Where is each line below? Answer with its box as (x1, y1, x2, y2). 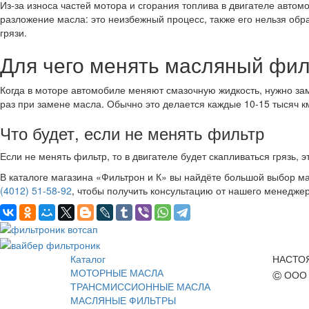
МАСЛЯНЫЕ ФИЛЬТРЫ (70, 292, 176, 307)
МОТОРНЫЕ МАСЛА (70, 265, 163, 279)
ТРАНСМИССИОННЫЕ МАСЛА (70, 279, 210, 293)
